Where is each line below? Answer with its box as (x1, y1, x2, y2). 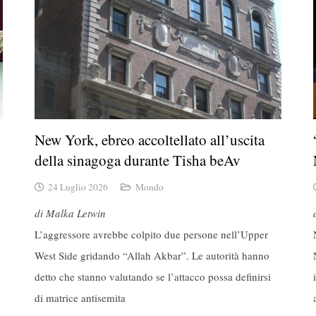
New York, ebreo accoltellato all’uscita (35, 130, 265, 150)
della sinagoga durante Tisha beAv (35, 150, 241, 171)
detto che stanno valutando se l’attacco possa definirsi (35, 269, 271, 284)
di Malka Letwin (35, 206, 106, 221)
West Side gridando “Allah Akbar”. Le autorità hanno (35, 248, 269, 263)
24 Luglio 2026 (48, 180, 109, 193)
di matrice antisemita (35, 291, 126, 305)
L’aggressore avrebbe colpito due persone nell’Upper (35, 227, 268, 242)
